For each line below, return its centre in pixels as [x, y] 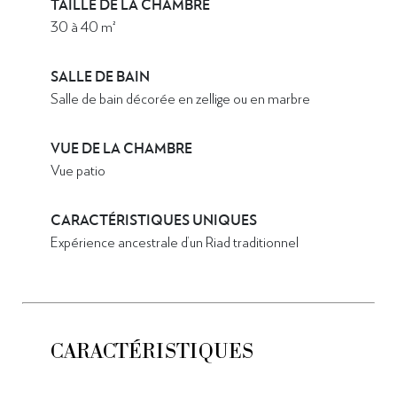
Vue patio [78, 169]
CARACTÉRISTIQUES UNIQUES [155, 220]
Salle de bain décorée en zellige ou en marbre [180, 97]
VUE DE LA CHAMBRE [121, 148]
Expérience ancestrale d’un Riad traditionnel [175, 241]
